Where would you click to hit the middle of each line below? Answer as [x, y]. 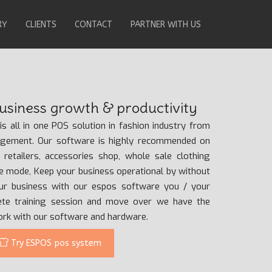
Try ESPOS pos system [55, 243]
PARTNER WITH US [166, 25]
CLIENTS [41, 25]
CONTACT [93, 25]
